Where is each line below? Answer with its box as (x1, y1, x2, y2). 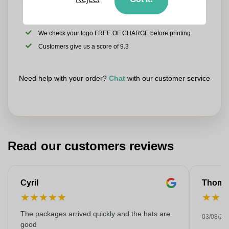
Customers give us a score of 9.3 (38, 43, 129, 50)
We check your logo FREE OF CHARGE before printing (38, 30, 191, 37)
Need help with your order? (19, 74, 109, 82)
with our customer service (125, 74, 210, 82)
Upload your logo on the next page (38, 16, 135, 24)
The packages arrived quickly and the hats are (20, 210, 170, 218)
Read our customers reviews (8, 139, 174, 153)
